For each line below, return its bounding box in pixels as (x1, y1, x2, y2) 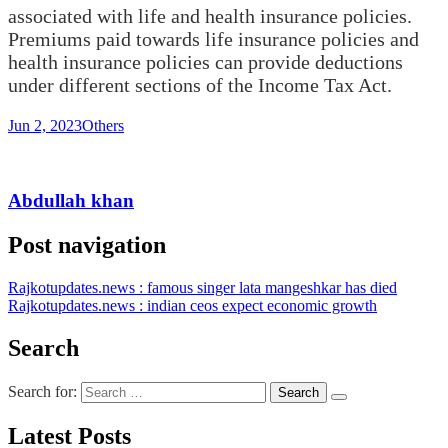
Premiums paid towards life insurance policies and (8, 28, 419, 51)
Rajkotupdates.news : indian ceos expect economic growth (8, 297, 377, 315)
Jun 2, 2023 (8, 117, 82, 135)
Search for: (8, 383, 77, 401)
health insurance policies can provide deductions (8, 51, 403, 74)
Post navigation (8, 232, 166, 259)
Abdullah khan (8, 190, 134, 212)
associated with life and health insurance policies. (8, 5, 412, 28)
